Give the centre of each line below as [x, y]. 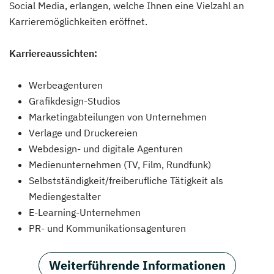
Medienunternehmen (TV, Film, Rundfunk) [120, 165]
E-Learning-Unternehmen [85, 212]
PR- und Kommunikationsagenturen [107, 228]
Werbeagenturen [66, 85]
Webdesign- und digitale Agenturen [106, 149]
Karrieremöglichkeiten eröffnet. [78, 21]
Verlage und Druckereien [83, 133]
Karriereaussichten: [53, 53]
